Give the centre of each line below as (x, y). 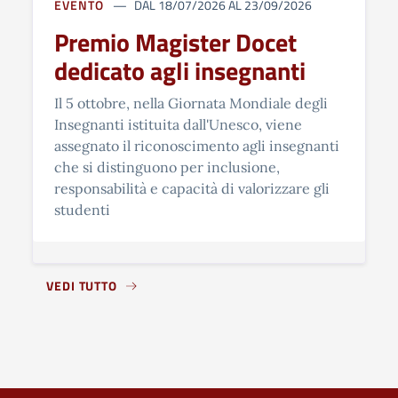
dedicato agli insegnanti (180, 71)
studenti (82, 210)
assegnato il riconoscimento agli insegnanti (197, 146)
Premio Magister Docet (175, 43)
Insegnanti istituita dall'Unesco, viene (178, 125)
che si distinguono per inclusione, (167, 167)
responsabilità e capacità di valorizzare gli (192, 189)
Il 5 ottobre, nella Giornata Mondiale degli (191, 103)
